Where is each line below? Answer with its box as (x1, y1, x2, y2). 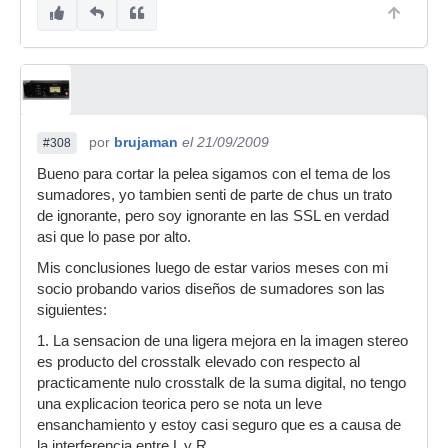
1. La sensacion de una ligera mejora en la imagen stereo (37, 333, 408, 349)
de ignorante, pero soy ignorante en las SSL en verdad (37, 208, 389, 224)
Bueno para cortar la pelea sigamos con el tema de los (37, 166, 391, 182)
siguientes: (37, 302, 107, 318)
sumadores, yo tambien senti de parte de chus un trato (37, 187, 392, 203)
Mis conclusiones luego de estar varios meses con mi (37, 260, 388, 276)
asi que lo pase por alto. (37, 229, 191, 245)
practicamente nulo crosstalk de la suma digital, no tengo (37, 375, 406, 391)
